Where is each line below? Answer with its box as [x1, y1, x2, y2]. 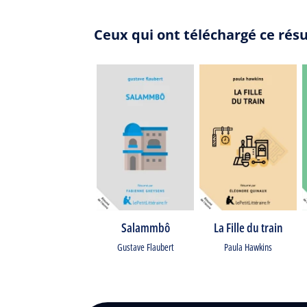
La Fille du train [213, 219, 283, 236]
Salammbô [121, 219, 170, 236]
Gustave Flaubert [116, 241, 174, 254]
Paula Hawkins [224, 241, 272, 254]
